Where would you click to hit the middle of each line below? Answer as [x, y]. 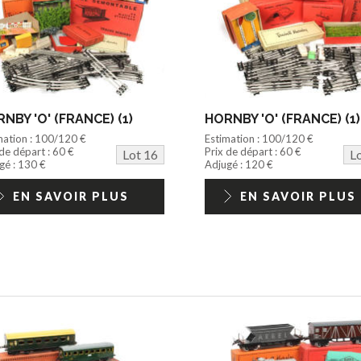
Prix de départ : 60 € [253, 151]
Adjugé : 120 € [239, 164]
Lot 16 [140, 154]
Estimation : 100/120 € [259, 138]
